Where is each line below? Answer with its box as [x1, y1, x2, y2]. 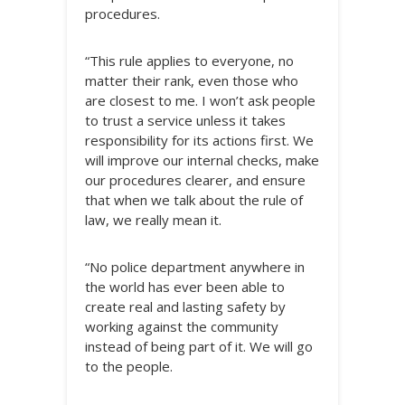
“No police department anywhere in [85, 258, 305, 276]
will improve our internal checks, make [85, 151, 319, 169]
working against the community [85, 317, 278, 335]
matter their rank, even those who [85, 71, 298, 89]
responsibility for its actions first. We [85, 131, 314, 149]
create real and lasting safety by [85, 297, 286, 316]
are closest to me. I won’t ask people [85, 91, 316, 109]
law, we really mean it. [85, 211, 221, 229]
